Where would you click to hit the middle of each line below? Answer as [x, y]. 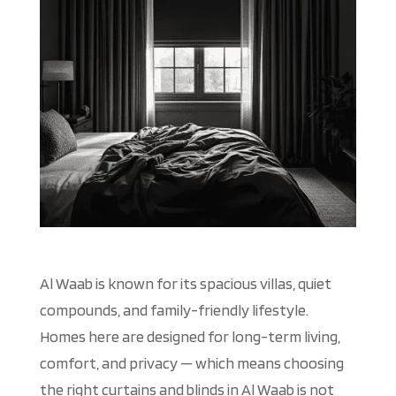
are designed [163, 337]
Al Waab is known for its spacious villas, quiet [185, 284]
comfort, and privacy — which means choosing [191, 363]
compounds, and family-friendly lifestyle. [174, 310]
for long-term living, [272, 337]
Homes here [80, 337]
